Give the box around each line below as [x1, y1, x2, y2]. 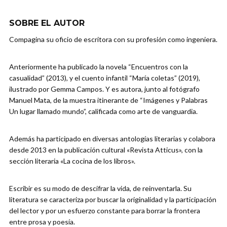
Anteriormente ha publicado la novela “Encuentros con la [9, 62, 188, 71]
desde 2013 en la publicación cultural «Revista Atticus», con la [9, 145, 203, 155]
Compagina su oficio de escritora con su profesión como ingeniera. [9, 35, 217, 44]
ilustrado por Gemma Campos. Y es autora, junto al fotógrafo [9, 85, 200, 94]
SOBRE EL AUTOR [9, 18, 85, 28]
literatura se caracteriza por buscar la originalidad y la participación [9, 195, 216, 204]
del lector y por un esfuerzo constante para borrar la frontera [9, 206, 200, 215]
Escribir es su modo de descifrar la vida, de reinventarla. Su [9, 184, 192, 193]
